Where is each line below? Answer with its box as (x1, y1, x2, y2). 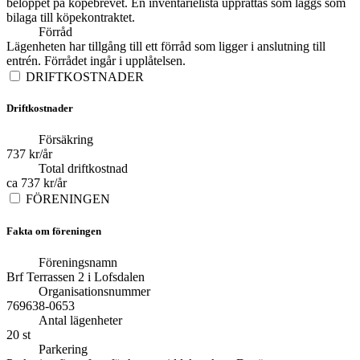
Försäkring (39, 133, 93, 147)
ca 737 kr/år (6, 176, 67, 190)
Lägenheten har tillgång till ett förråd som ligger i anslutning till (6, 39, 325, 54)
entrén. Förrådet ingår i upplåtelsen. (6, 54, 186, 68)
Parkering (39, 342, 88, 356)
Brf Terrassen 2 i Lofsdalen (6, 269, 145, 284)
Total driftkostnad (39, 162, 128, 176)
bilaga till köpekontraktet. (6, 10, 135, 25)
